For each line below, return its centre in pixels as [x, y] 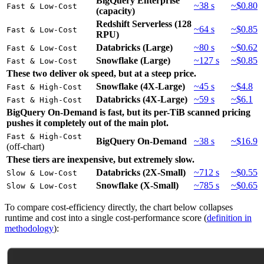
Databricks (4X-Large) [142, 100]
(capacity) [115, 11]
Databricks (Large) [134, 48]
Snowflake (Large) [133, 61]
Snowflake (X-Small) [137, 186]
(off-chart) [25, 147]
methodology [29, 229]
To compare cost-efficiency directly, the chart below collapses [119, 207]
